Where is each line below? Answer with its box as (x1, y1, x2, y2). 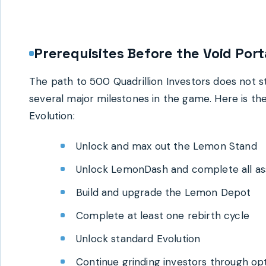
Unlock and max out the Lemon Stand (76, 140, 257, 153)
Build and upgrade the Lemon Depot (76, 186, 251, 199)
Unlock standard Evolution (76, 232, 201, 246)
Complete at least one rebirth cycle (76, 209, 249, 223)
